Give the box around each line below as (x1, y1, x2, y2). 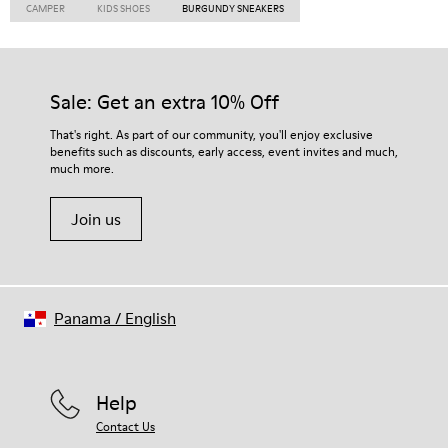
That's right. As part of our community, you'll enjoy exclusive (50, 126, 373, 143)
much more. (50, 160, 114, 177)
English (125, 307, 176, 329)
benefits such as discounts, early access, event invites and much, (50, 143, 398, 160)
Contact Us (96, 418, 155, 435)
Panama (54, 307, 111, 329)
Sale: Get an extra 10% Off (50, 88, 279, 116)
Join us (71, 208, 121, 230)
